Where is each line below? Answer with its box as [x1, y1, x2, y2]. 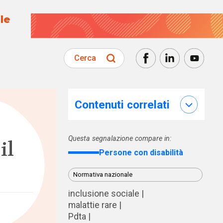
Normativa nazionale [73, 171, 132, 179]
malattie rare [68, 200, 117, 211]
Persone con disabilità [99, 147, 183, 157]
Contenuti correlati [75, 98, 170, 111]
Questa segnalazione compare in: [68, 134, 171, 143]
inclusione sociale [68, 189, 139, 199]
